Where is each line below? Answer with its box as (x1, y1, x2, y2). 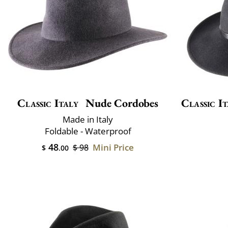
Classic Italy (17, 96, 78, 111)
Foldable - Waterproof (44, 125, 131, 137)
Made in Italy (63, 113, 113, 126)
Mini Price (93, 141, 134, 154)
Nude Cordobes (82, 96, 158, 111)
